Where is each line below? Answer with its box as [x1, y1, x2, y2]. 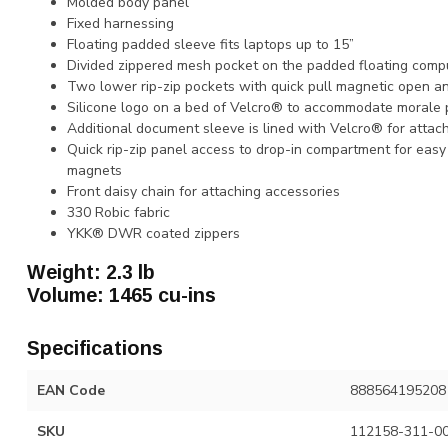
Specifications [27, 336, 163, 359]
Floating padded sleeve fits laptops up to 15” [67, 35, 354, 54]
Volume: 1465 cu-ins [27, 283, 216, 306]
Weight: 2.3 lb [27, 260, 155, 283]
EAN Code [37, 380, 105, 400]
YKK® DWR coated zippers [67, 224, 240, 243]
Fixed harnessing [67, 14, 174, 33]
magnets [67, 161, 122, 180]
